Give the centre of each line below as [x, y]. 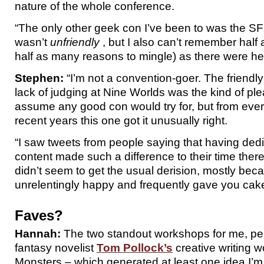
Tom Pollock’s [135, 247]
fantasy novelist [56, 247]
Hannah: [38, 233]
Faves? [39, 215]
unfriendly [75, 42]
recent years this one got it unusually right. [121, 120]
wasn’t [32, 42]
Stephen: [39, 78]
